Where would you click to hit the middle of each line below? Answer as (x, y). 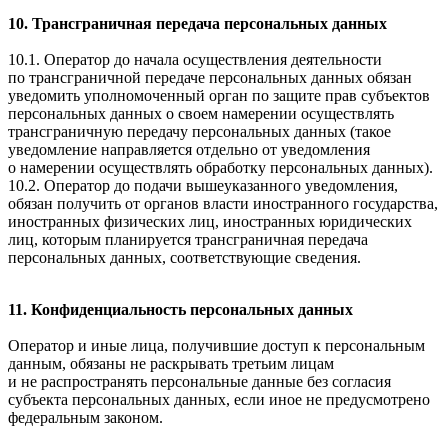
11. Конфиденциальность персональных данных (180, 310)
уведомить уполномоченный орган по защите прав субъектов (219, 96)
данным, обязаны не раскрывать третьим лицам (171, 364)
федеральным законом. (85, 418)
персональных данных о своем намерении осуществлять (201, 114)
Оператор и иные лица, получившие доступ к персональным (216, 346)
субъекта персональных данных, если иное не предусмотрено (219, 400)
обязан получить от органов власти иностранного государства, (223, 204)
